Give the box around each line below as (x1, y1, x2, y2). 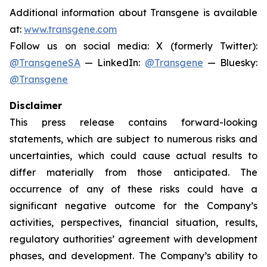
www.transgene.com (24, 23, 117, 35)
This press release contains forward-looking (10, 116, 257, 128)
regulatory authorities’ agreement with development (10, 233, 257, 245)
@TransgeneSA (10, 57, 80, 69)
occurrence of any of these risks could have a (10, 183, 257, 195)
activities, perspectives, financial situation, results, (10, 216, 257, 228)
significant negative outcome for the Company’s (10, 200, 257, 212)
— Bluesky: (203, 57, 258, 69)
